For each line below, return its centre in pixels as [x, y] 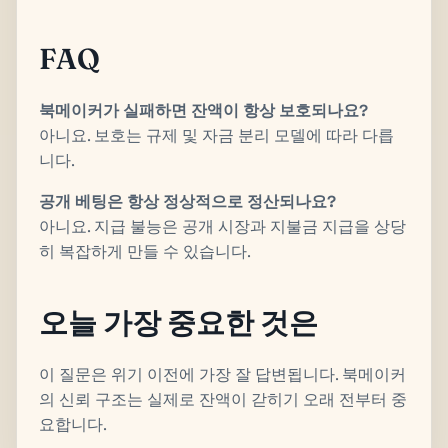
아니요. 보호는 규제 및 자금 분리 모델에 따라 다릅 [216, 135]
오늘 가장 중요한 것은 [178, 322]
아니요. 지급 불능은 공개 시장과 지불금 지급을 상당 [222, 226]
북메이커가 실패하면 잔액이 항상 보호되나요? [203, 110]
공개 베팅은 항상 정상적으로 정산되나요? [187, 201]
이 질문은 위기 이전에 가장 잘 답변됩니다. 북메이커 [222, 374]
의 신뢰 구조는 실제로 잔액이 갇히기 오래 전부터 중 [223, 399]
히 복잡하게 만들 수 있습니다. [145, 251]
